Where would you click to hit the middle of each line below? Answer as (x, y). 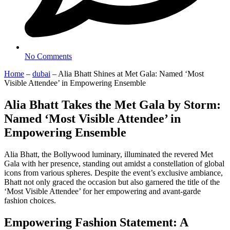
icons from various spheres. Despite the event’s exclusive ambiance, (113, 172)
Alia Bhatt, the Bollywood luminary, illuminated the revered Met (109, 154)
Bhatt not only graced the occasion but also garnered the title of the (112, 182)
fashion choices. (30, 200)
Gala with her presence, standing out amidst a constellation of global (114, 163)
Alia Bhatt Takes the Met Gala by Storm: (112, 104)
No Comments (48, 56)
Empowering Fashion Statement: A (96, 222)
